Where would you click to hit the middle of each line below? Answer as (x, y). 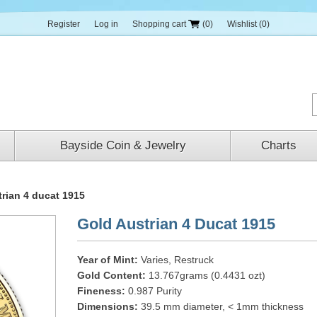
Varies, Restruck (176, 260)
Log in (106, 24)
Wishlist (242, 24)
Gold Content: (111, 275)
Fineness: (101, 291)
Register (64, 24)
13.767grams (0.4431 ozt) (206, 275)
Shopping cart (159, 24)
